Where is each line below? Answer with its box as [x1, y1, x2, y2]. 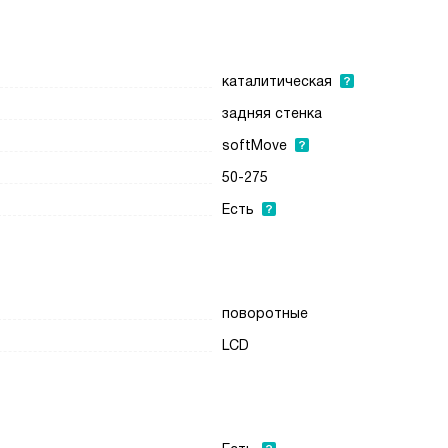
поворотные [222, 305, 309, 321]
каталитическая [222, 73, 333, 89]
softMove [222, 137, 288, 153]
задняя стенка [222, 105, 323, 121]
